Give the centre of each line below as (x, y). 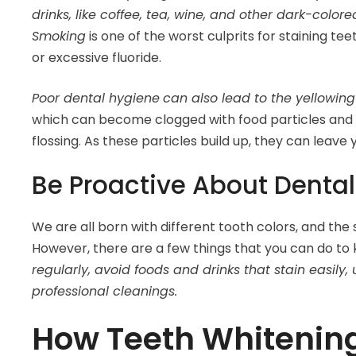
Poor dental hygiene (96, 99)
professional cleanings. (106, 292)
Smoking (59, 37)
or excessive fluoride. (98, 58)
